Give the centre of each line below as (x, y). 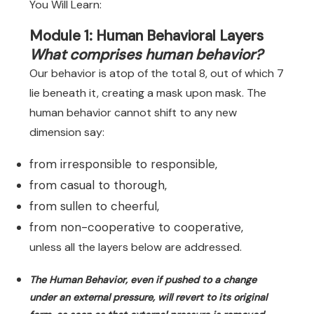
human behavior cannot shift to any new (133, 112)
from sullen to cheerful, (94, 206)
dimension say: (67, 132)
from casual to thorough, (98, 185)
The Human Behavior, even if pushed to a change (143, 280)
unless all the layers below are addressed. (136, 247)
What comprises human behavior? (146, 54)
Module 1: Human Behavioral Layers (146, 35)
